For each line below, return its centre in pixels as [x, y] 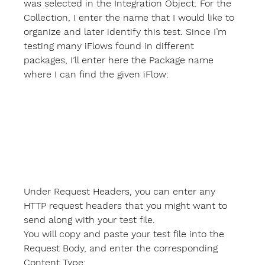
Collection [46, 17]
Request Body [54, 248]
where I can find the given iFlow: [96, 74]
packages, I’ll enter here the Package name [120, 60]
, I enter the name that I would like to [153, 17]
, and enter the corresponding [153, 248]
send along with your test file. [90, 220]
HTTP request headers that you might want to [127, 206]
